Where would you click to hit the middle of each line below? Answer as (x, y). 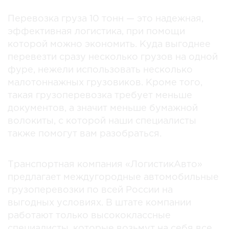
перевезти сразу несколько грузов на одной (113, 57)
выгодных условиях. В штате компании (99, 203)
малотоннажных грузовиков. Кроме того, (105, 83)
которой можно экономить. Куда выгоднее (109, 44)
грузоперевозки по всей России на (90, 190)
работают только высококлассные (89, 215)
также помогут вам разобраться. (85, 134)
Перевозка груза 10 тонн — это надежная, (106, 19)
